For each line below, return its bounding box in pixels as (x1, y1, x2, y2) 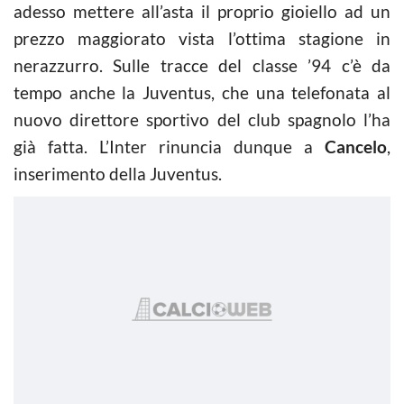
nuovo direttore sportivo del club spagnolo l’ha (14, 108, 390, 130)
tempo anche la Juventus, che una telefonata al (14, 81, 390, 103)
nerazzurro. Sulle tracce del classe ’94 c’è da (14, 54, 390, 76)
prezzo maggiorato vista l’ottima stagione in (14, 27, 390, 49)
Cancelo (325, 135, 387, 157)
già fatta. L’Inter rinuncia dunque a (14, 135, 325, 157)
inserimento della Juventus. (14, 162, 222, 184)
